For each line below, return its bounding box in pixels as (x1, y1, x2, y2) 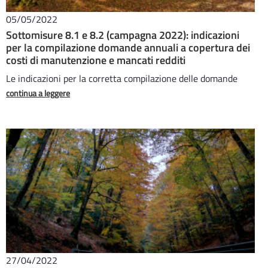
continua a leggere (6, 87, 70, 99)
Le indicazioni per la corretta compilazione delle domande (6, 71, 237, 86)
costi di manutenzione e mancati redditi (6, 52, 185, 68)
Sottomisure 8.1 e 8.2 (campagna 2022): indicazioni (6, 27, 239, 43)
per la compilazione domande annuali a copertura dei (6, 39, 250, 56)
